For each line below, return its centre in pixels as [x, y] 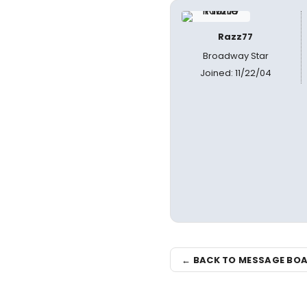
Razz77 [236, 37]
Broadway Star [235, 56]
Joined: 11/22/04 [235, 73]
